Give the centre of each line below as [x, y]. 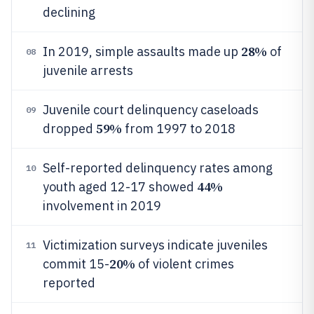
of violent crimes [184, 264]
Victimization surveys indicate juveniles [155, 245]
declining [69, 12]
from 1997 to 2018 [178, 129]
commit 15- [76, 264]
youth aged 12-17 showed [120, 187]
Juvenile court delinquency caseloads [151, 110]
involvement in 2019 [102, 206]
